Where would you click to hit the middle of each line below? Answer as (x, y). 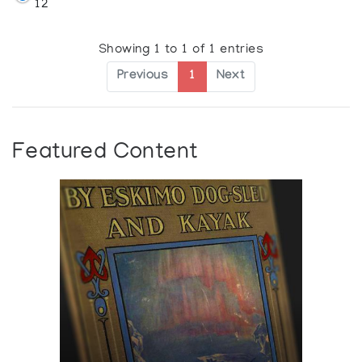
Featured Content (105, 153)
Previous (143, 76)
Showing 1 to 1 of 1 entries (181, 50)
